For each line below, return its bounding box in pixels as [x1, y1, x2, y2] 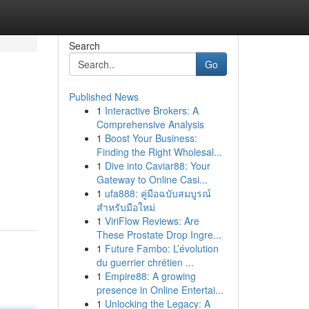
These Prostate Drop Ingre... [96, 228, 221, 241]
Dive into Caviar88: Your [104, 159, 210, 172]
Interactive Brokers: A [104, 103, 199, 117]
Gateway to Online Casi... [96, 172, 208, 186]
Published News [68, 90, 139, 103]
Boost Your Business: [104, 131, 197, 145]
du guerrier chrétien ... [96, 255, 194, 269]
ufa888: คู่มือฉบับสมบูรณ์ [104, 186, 211, 200]
